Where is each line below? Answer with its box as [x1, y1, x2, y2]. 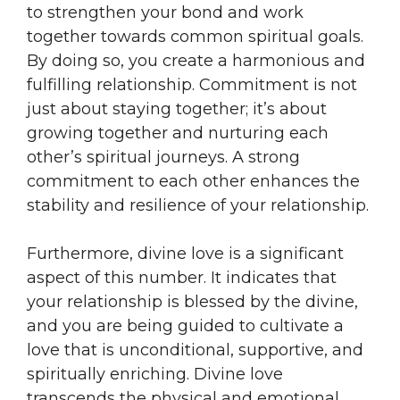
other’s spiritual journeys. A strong [27, 146, 300, 167]
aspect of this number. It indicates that [27, 267, 337, 287]
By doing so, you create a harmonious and [27, 50, 365, 71]
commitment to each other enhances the [27, 171, 360, 191]
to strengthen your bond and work [27, 2, 304, 22]
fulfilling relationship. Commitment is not [27, 74, 357, 95]
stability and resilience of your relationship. [27, 195, 369, 215]
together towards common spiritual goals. [27, 26, 363, 46]
